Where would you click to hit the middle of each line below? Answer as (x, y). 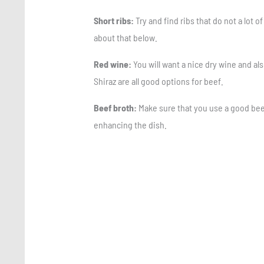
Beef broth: (115, 108)
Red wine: (112, 64)
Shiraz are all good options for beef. (159, 81)
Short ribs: (114, 21)
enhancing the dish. (131, 125)
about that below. (126, 38)
